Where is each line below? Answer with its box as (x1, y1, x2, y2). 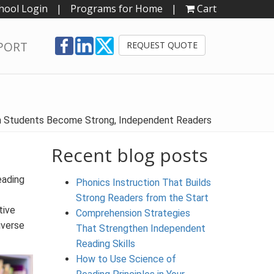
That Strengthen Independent (75, 222, 206, 234)
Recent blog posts (51, 142, 208, 168)
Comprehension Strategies (75, 207, 190, 219)
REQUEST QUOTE (127, 39, 198, 51)
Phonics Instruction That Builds (75, 176, 211, 188)
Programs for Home (70, 2, 163, 15)
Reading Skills (75, 237, 135, 250)
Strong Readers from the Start (75, 191, 209, 204)
